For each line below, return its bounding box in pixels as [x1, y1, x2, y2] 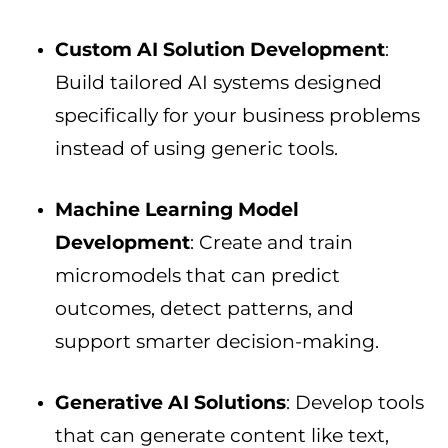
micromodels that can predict [55, 264, 340, 288]
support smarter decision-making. [55, 330, 379, 354]
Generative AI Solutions [55, 391, 286, 415]
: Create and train [190, 231, 353, 255]
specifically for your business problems [55, 104, 420, 128]
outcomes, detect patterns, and [55, 297, 354, 321]
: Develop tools [286, 391, 424, 415]
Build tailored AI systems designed [55, 71, 382, 95]
